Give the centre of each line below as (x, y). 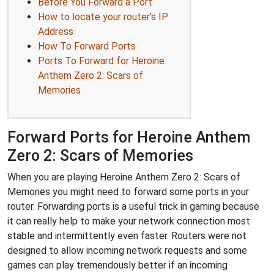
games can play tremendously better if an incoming (117, 265)
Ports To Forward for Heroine (101, 61)
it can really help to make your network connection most (129, 221)
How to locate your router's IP (103, 17)
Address (56, 31)
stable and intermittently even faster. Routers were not (127, 235)
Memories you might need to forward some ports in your (128, 191)
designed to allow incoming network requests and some (127, 250)
